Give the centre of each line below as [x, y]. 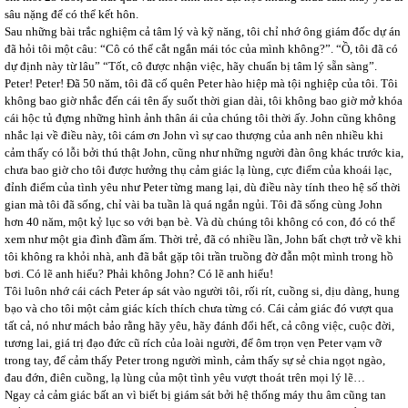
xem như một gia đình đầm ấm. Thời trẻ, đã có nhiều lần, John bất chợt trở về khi [203, 239]
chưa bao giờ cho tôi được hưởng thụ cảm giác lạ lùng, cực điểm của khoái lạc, [198, 169]
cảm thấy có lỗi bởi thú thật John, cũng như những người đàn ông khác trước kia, [204, 152]
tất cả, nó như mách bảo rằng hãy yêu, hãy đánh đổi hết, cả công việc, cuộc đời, [199, 325]
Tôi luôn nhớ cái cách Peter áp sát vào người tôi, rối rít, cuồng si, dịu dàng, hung [202, 291]
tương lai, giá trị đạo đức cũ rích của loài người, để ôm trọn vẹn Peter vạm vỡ [193, 342]
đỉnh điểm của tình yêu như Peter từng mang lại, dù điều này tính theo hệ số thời [203, 187]
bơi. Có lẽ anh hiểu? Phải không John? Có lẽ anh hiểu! [139, 273]
